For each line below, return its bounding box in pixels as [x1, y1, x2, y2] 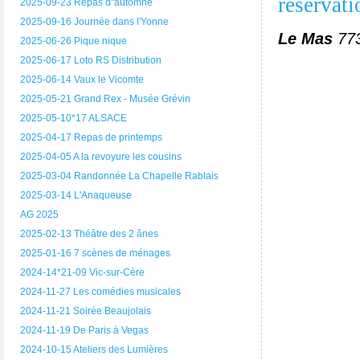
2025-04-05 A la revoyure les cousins [20, 150, 182, 162]
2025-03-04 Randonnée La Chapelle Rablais [20, 170, 219, 182]
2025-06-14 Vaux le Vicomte [20, 73, 144, 85]
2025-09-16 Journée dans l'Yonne [20, 15, 169, 27]
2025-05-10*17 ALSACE [20, 112, 127, 124]
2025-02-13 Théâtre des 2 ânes [20, 227, 158, 239]
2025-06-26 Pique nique [20, 35, 127, 47]
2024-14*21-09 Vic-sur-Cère [20, 266, 145, 278]
